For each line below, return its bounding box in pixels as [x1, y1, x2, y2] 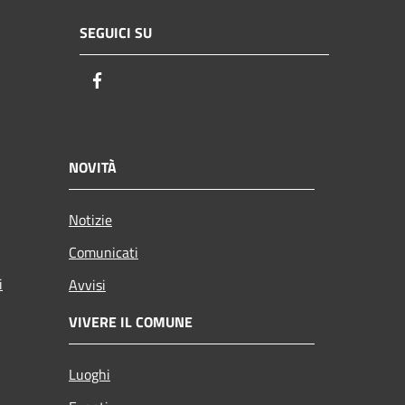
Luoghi [69, 363, 110, 385]
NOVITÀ [69, 155, 117, 178]
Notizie [69, 208, 112, 231]
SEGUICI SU [80, 22, 152, 44]
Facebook [108, 69, 173, 94]
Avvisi [69, 273, 106, 296]
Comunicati [69, 240, 138, 263]
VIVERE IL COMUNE [69, 310, 193, 333]
